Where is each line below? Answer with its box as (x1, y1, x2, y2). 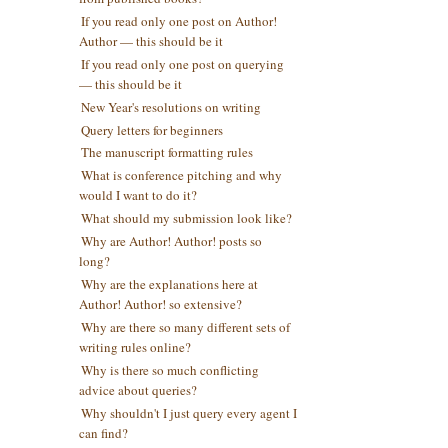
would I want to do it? (78, 186, 197, 205)
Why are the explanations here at (80, 274, 258, 293)
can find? (78, 423, 128, 442)
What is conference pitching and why (80, 166, 282, 185)
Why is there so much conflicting (80, 360, 259, 379)
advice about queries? (78, 380, 197, 399)
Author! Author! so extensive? (78, 294, 242, 313)
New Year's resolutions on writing (80, 97, 261, 116)
